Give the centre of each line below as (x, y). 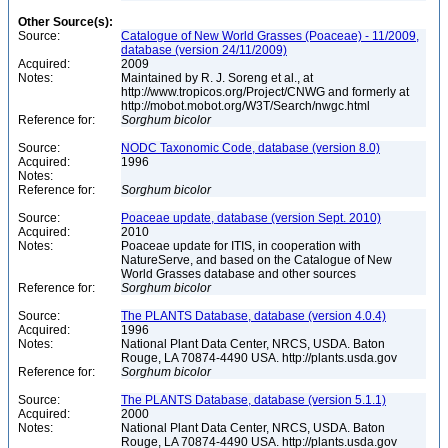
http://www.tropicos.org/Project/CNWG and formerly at (265, 92)
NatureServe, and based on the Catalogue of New (256, 260)
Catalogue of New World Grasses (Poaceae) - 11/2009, (270, 36)
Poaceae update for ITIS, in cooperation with (241, 246)
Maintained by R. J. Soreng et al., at (217, 78)
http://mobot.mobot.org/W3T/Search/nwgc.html (247, 106)
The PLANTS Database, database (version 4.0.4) (253, 316)
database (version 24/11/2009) (204, 50)
